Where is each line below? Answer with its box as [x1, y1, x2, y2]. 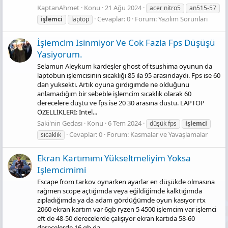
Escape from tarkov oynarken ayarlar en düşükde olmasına [37, 177, 215, 186]
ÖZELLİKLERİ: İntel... [37, 107, 97, 117]
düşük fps [150, 119, 177, 128]
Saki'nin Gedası [37, 118, 82, 128]
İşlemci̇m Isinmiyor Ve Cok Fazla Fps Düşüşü [37, 37, 215, 49]
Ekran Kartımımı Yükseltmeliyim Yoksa [37, 152, 191, 164]
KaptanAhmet [37, 3, 79, 13]
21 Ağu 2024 [105, 3, 141, 13]
